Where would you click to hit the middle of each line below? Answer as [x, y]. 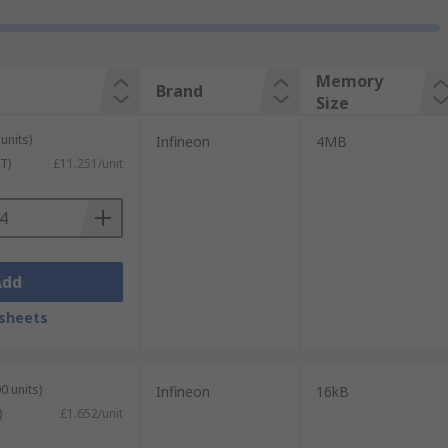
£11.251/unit [87, 163]
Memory [349, 81]
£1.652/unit [91, 413]
